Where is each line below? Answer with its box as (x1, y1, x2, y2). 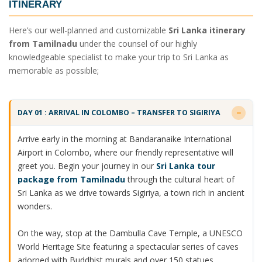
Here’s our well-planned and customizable (9, 25, 168, 36)
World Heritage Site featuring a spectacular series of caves (17, 241, 239, 253)
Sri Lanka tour (156, 160, 215, 172)
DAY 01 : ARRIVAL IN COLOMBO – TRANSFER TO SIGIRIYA (17, 107, 220, 118)
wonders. (17, 201, 52, 212)
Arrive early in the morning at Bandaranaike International (17, 133, 232, 145)
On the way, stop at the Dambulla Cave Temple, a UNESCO (17, 227, 243, 239)
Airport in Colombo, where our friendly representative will (17, 147, 233, 158)
